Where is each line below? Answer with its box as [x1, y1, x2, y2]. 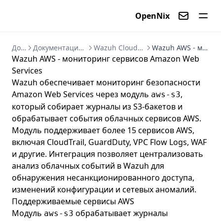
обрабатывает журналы [74, 208, 168, 219]
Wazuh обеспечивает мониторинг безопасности [12, 77, 200, 88]
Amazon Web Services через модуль [12, 89, 151, 100]
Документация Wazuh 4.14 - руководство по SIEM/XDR [78, 43, 84, 52]
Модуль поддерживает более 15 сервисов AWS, [12, 125, 194, 136]
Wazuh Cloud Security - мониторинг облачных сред [138, 43, 144, 52]
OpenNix [135, 10, 170, 21]
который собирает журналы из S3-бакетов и [12, 101, 183, 112]
